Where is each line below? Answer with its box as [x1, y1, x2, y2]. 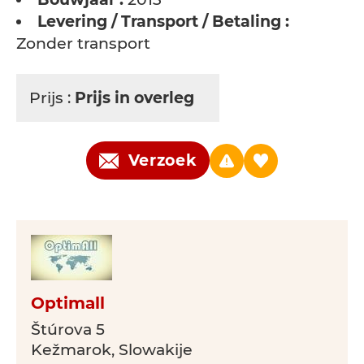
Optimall [31, 293, 105, 313]
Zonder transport [16, 34, 150, 53]
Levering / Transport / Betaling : [37, 12, 289, 31]
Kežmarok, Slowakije [31, 340, 193, 359]
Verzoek [128, 151, 197, 170]
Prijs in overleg [75, 89, 198, 107]
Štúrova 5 [31, 320, 105, 339]
